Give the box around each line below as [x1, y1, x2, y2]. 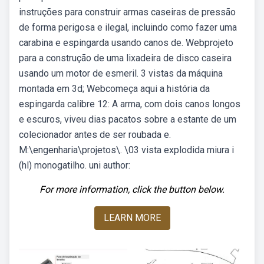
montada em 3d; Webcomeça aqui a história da [19, 83, 210, 94]
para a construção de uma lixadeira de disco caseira [19, 52, 232, 64]
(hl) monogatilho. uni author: [19, 160, 130, 171]
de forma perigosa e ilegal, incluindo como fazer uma [19, 22, 237, 33]
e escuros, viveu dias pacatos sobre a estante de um [19, 114, 236, 125]
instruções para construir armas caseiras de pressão [19, 6, 236, 18]
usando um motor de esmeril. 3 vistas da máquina [19, 68, 223, 79]
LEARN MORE [103, 212, 161, 223]
